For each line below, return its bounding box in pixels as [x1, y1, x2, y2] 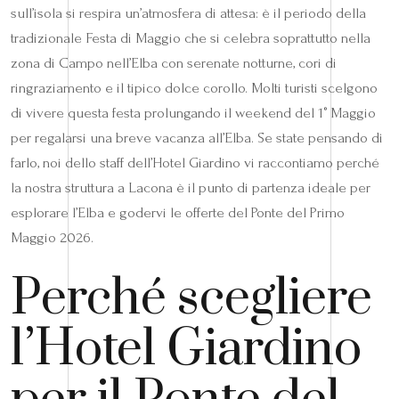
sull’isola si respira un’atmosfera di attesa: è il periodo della [11, 4, 366, 21]
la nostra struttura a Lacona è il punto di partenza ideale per [11, 179, 370, 196]
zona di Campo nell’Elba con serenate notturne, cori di [11, 54, 337, 71]
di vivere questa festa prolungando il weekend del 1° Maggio [11, 104, 376, 121]
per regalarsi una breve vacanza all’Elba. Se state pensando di [11, 129, 383, 146]
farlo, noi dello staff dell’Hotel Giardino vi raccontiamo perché [11, 154, 379, 171]
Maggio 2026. [11, 229, 94, 246]
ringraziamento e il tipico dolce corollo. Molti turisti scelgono [11, 79, 378, 96]
